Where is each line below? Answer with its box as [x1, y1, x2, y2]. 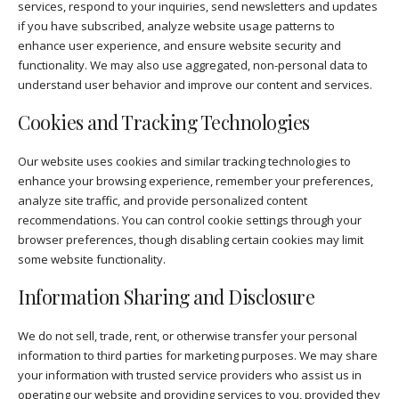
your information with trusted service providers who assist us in [18, 366, 362, 383]
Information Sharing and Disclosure [18, 283, 314, 309]
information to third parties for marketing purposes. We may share [18, 346, 378, 363]
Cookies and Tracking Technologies [18, 109, 310, 134]
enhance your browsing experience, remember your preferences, [18, 172, 373, 189]
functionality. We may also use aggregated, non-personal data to [18, 57, 368, 73]
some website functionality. [18, 250, 166, 267]
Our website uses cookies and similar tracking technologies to [18, 152, 351, 169]
